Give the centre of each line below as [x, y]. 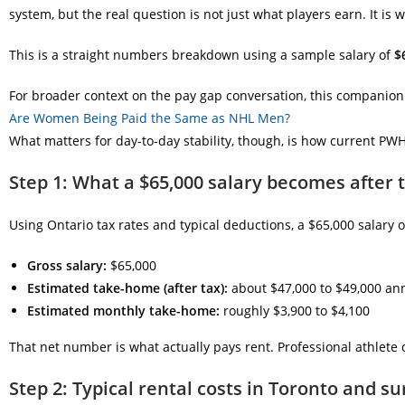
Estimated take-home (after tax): [127, 288]
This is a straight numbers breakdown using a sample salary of [202, 55]
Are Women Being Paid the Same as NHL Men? [150, 118]
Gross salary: [67, 265]
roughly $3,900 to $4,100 [295, 311]
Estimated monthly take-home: [123, 311]
